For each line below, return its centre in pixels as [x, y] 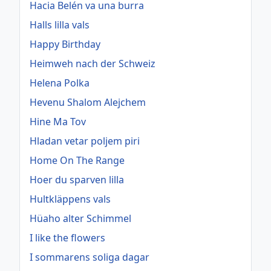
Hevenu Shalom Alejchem [88, 103]
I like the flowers [67, 238]
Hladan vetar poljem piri [85, 141]
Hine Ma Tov [58, 122]
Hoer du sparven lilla [77, 180]
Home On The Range [77, 161]
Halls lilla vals [60, 25]
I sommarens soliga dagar [90, 257]
